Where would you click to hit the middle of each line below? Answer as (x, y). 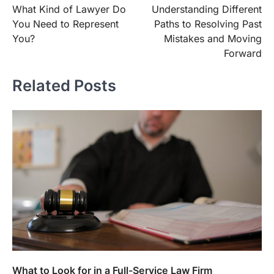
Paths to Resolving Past (208, 24)
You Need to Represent (65, 24)
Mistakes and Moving (213, 39)
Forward (243, 54)
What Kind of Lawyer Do (69, 9)
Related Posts (64, 85)
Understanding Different (207, 9)
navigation (44, 15)
